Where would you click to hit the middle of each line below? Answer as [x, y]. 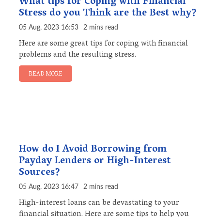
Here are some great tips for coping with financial [103, 44]
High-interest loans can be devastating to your [99, 204]
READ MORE [46, 75]
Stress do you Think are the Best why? [108, 14]
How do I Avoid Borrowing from [93, 150]
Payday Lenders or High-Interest [95, 162]
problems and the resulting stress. [77, 55]
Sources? [39, 173]
